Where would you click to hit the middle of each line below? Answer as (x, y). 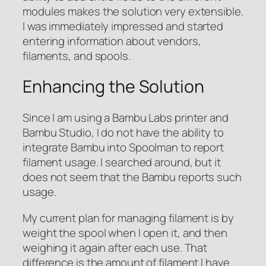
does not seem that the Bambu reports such (132, 177)
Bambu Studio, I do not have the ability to (123, 133)
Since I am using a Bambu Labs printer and (126, 118)
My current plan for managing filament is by (128, 218)
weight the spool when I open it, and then (125, 232)
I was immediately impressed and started (123, 26)
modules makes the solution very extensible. (133, 11)
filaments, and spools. (77, 56)
